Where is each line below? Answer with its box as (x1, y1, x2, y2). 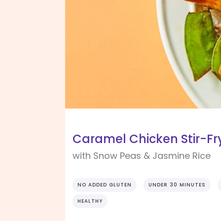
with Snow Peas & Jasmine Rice (73, 149, 211, 162)
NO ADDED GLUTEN (77, 181, 132, 189)
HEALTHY (77, 197, 103, 205)
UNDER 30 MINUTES (148, 181, 206, 189)
